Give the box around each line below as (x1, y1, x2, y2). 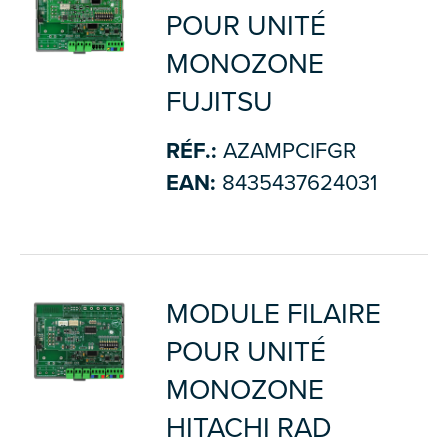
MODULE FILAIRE (165, 296, 381, 331)
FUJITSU (165, 84, 273, 119)
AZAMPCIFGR (216, 137, 356, 164)
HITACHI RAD (165, 410, 332, 445)
